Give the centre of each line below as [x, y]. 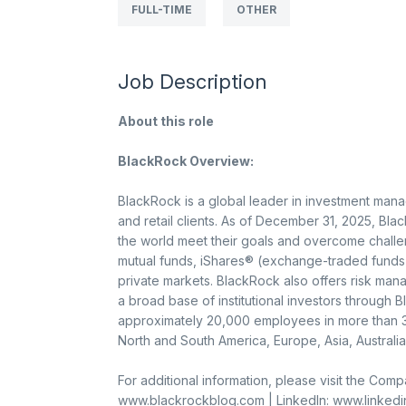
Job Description [192, 82]
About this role [165, 121]
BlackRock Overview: [185, 161]
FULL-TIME [161, 10]
